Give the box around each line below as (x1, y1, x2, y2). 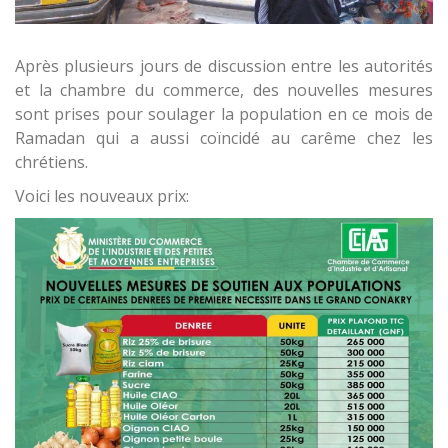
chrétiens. (15, 151, 88, 174)
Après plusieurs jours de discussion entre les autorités (15, 55, 433, 78)
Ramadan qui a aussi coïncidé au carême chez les (15, 127, 433, 150)
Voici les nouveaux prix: (15, 185, 189, 208)
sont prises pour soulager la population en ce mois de (15, 103, 433, 126)
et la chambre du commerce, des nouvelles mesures (15, 79, 433, 102)
